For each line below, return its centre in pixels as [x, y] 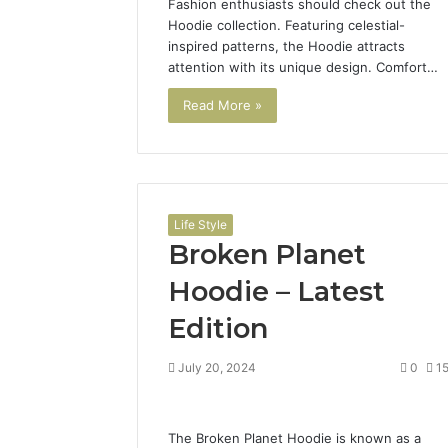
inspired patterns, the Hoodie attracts [286, 46]
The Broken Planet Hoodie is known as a [294, 437]
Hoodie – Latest [276, 291]
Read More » [222, 105]
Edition [218, 328]
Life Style [200, 224]
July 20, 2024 [217, 367]
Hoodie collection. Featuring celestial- [286, 25]
